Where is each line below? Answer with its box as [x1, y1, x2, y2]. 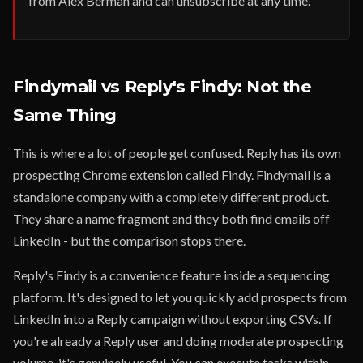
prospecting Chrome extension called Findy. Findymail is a [13, 167, 331, 182]
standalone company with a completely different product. [13, 189, 329, 204]
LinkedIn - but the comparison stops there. [13, 233, 246, 248]
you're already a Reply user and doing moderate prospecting [13, 333, 344, 348]
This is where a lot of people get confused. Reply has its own [13, 145, 341, 160]
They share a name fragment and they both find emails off [13, 211, 330, 226]
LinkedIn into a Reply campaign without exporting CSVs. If [13, 311, 332, 327]
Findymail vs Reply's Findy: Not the [13, 76, 312, 96]
